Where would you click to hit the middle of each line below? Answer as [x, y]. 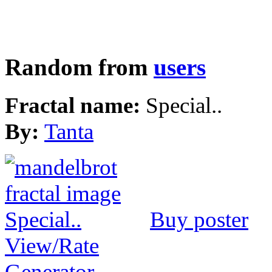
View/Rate [52, 246]
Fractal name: [75, 106]
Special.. [184, 106]
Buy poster [199, 220]
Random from [79, 68]
